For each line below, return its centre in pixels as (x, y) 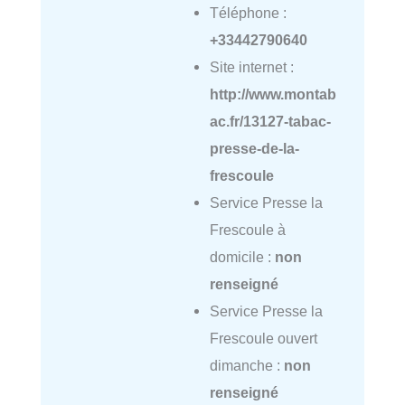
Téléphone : (248, 13)
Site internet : (251, 67)
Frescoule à (247, 230)
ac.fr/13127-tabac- (270, 122)
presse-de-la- (254, 149)
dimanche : (246, 366)
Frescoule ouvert (263, 339)
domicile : (242, 257)
